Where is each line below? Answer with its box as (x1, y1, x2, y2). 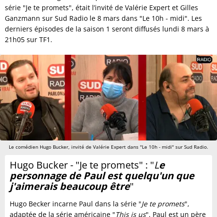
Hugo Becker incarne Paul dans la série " (10, 199, 141, 208)
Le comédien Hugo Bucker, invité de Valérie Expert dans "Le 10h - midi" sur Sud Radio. (9, 143, 208, 150)
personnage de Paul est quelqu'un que (10, 169, 194, 182)
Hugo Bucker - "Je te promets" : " (10, 158, 154, 171)
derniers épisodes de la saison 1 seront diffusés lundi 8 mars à (5, 24, 209, 33)
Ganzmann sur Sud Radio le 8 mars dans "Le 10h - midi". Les (5, 14, 202, 23)
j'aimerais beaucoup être (10, 179, 130, 193)
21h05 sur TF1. (5, 35, 52, 44)
